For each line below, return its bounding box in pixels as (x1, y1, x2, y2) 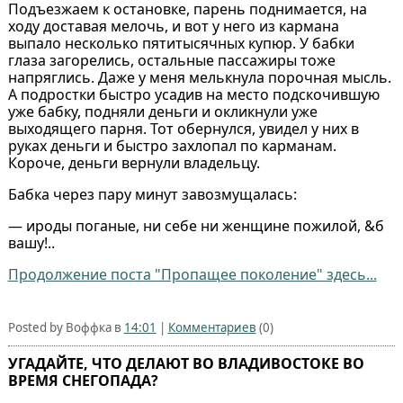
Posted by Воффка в (7, 318, 124, 336)
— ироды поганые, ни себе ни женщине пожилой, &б (7, 215, 384, 236)
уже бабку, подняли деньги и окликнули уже (7, 101, 318, 121)
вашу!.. (7, 232, 55, 253)
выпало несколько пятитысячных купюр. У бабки (7, 32, 354, 53)
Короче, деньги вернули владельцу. (7, 152, 260, 173)
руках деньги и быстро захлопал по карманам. (7, 135, 336, 156)
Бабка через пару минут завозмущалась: (7, 184, 297, 204)
